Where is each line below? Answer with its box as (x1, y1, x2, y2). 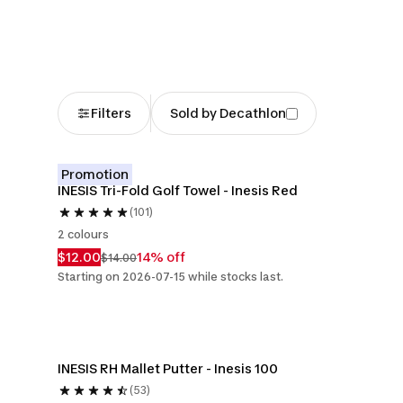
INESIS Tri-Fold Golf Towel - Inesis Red (58, 183, 298, 198)
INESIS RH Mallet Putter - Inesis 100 (58, 361, 278, 376)
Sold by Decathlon (169, 105, 286, 121)
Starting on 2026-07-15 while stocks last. (58, 270, 283, 283)
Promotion (61, 166, 129, 182)
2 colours (58, 228, 109, 241)
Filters (91, 105, 131, 121)
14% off (137, 249, 185, 264)
